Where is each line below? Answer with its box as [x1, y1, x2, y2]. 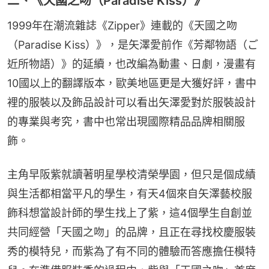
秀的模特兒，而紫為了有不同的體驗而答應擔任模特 [7, 244, 256, 258]
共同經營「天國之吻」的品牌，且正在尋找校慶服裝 [7, 225, 256, 238]
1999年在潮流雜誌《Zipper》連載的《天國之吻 [7, 19, 237, 32]
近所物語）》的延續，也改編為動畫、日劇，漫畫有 [7, 57, 256, 70]
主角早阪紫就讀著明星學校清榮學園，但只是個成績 [7, 168, 256, 181]
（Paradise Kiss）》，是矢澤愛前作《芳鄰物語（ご [7, 38, 258, 51]
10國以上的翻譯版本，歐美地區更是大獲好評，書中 [7, 76, 256, 89]
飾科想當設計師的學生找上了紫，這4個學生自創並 [7, 206, 252, 219]
